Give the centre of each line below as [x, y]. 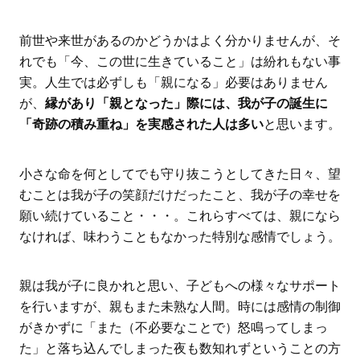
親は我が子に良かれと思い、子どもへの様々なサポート [180, 286]
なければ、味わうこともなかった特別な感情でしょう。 [180, 236]
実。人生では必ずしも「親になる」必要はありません [173, 82]
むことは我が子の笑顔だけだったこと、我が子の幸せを [180, 194]
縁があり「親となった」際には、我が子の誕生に [186, 103]
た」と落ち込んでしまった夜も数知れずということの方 [180, 349]
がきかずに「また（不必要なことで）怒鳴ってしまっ [173, 328]
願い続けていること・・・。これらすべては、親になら [180, 215]
